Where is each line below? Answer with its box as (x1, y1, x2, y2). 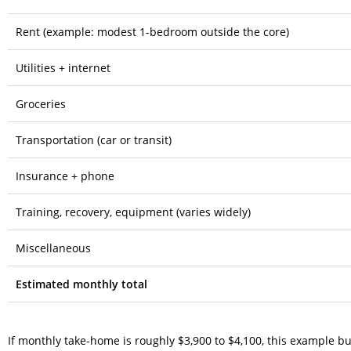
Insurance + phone (16, 168, 114, 183)
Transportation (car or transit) (16, 132, 172, 147)
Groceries (16, 96, 66, 111)
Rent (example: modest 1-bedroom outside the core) (16, 24, 289, 39)
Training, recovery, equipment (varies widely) (16, 204, 251, 219)
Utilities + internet (16, 60, 110, 75)
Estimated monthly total (16, 276, 147, 291)
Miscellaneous (16, 240, 91, 255)
